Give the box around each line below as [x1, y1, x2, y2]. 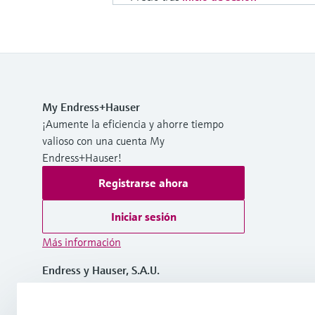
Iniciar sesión [110, 209, 176, 224]
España [42, 279, 77, 294]
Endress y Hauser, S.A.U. [42, 262, 160, 277]
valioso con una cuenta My [42, 133, 165, 148]
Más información [42, 234, 121, 249]
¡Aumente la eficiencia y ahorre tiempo [42, 116, 224, 131]
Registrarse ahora [98, 175, 188, 190]
